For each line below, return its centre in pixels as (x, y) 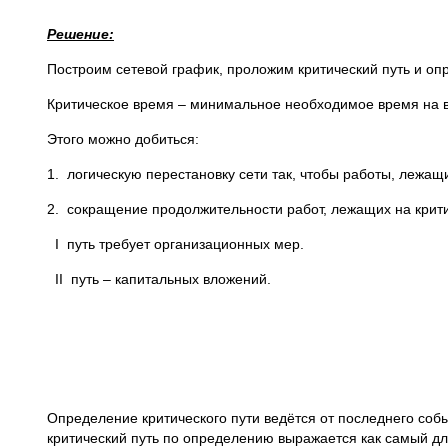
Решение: (80, 34)
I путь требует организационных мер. (175, 244)
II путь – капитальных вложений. (159, 279)
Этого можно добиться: (123, 139)
